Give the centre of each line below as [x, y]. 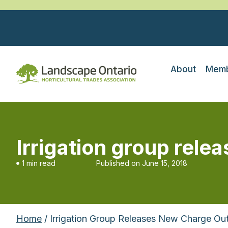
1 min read [39, 163]
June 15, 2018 [165, 163]
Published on [118, 163]
